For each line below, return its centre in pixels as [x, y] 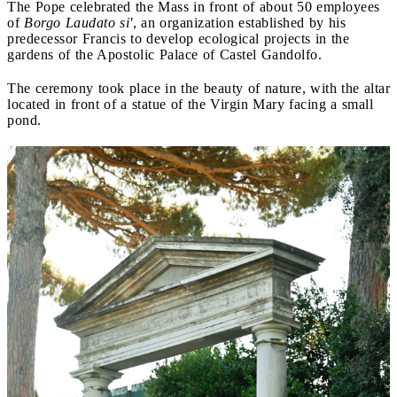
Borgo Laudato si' [78, 22]
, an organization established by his [239, 22]
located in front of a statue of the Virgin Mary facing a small [190, 104]
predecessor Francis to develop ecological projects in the [178, 38]
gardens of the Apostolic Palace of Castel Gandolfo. [164, 54]
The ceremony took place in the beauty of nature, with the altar [198, 88]
